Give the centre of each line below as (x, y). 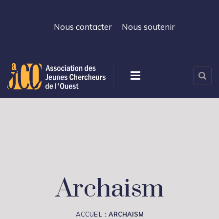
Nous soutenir (148, 27)
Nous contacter (83, 27)
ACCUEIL (89, 214)
